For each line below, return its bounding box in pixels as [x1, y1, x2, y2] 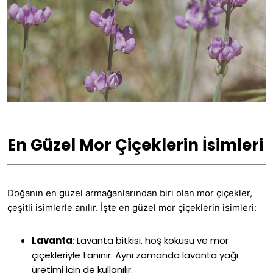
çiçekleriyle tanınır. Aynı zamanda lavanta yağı [32, 249, 238, 262]
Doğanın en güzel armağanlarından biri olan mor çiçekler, [7, 187, 252, 199]
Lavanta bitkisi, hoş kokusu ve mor [74, 234, 229, 247]
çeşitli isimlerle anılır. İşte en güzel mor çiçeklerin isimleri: [7, 202, 257, 214]
